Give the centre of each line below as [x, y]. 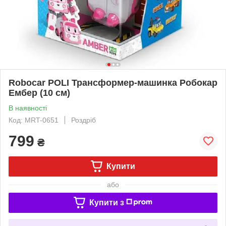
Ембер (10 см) [39, 93]
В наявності [28, 108]
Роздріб [83, 120]
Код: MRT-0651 [34, 120]
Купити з [106, 202]
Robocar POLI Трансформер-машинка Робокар [113, 82]
